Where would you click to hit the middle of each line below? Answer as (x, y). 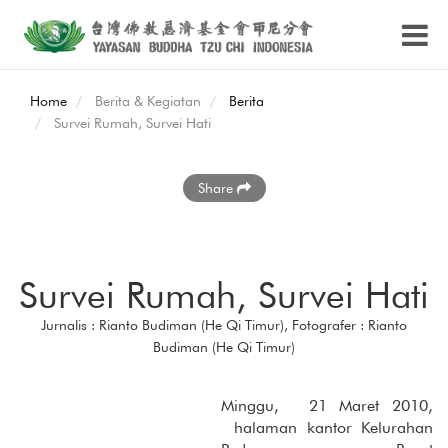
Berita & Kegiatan (148, 101)
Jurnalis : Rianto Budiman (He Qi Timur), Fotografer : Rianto (224, 325)
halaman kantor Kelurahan (327, 427)
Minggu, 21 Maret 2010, (327, 405)
